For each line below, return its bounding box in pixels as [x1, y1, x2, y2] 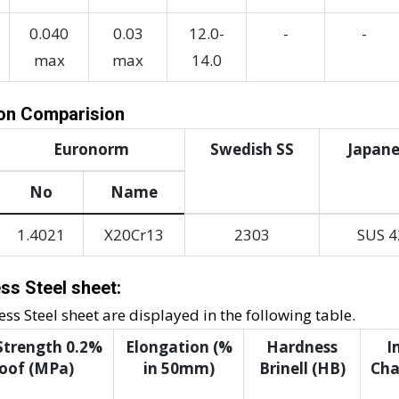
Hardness [266, 337, 338, 358]
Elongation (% [125, 337, 232, 358]
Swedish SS [210, 139, 294, 160]
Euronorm [53, 139, 129, 160]
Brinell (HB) [258, 358, 346, 379]
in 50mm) [142, 358, 215, 379]
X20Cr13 [104, 224, 164, 246]
